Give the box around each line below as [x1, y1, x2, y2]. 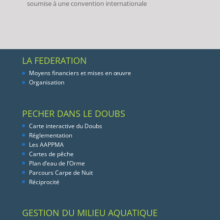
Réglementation [28, 131, 72, 139]
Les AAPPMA [28, 140, 64, 149]
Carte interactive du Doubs [28, 121, 102, 130]
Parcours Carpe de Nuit [28, 168, 93, 177]
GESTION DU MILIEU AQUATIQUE [22, 206, 158, 219]
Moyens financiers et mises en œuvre [28, 69, 131, 78]
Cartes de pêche [28, 149, 74, 158]
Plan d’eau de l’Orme [28, 159, 85, 167]
